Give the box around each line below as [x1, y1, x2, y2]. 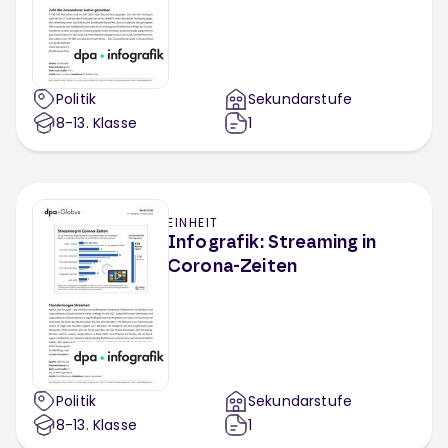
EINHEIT [167, 214, 219, 231]
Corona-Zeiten [167, 258, 297, 276]
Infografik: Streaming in [167, 234, 377, 252]
